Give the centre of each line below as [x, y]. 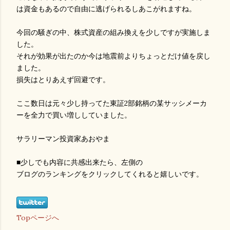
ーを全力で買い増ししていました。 [74, 115]
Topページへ [38, 218]
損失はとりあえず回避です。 [63, 80]
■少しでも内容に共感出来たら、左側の [80, 162]
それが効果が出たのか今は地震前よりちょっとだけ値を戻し [113, 56]
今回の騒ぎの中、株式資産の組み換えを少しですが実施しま [113, 32]
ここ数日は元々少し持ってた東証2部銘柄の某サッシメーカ [112, 103]
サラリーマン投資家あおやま [63, 139]
